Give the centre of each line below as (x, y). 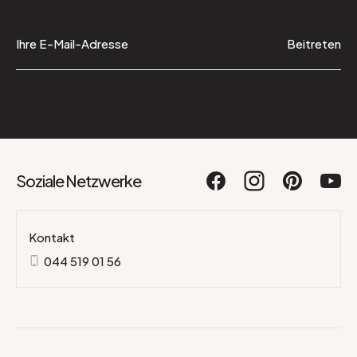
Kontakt (52, 237)
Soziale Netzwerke (78, 181)
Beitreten (314, 44)
